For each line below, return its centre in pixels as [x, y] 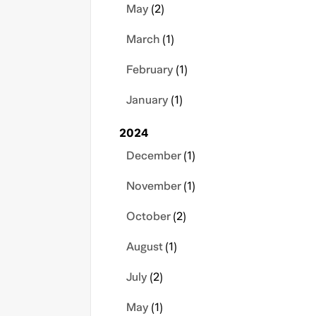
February [150, 70]
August [145, 247]
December [154, 156]
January [147, 100]
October [148, 217]
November [154, 186]
